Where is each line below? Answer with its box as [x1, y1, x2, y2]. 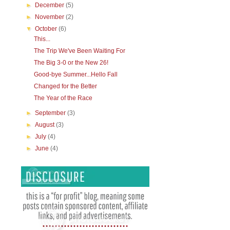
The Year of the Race [33, 94, 92, 102]
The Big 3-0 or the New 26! [33, 59, 108, 66]
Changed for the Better [33, 83, 97, 90]
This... [33, 35, 50, 43]
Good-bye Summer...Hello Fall [33, 71, 118, 78]
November [35, 13, 66, 21]
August [35, 121, 56, 128]
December [35, 2, 66, 9]
